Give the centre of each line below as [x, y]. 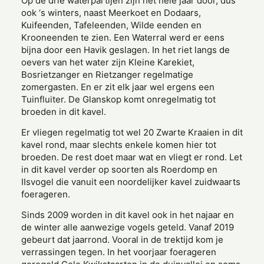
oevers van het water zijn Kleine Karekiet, [108, 62]
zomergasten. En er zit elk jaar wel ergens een [118, 87]
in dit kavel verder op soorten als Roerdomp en [119, 169]
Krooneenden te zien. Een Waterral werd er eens [123, 37]
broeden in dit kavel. [64, 112]
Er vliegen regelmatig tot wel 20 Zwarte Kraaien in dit [132, 132]
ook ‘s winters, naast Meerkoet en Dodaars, [111, 13]
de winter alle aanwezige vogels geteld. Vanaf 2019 [128, 227]
